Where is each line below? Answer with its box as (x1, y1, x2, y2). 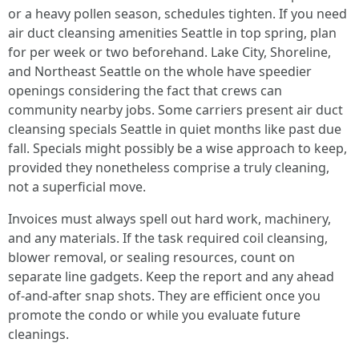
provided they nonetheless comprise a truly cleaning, (8, 159, 329, 176)
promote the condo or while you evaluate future (8, 306, 301, 324)
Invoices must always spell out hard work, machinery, (8, 210, 331, 228)
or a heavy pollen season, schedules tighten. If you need (8, 5, 347, 22)
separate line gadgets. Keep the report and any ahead (8, 268, 334, 285)
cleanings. (8, 325, 69, 343)
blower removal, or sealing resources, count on (8, 248, 295, 266)
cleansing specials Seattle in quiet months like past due (8, 120, 341, 138)
